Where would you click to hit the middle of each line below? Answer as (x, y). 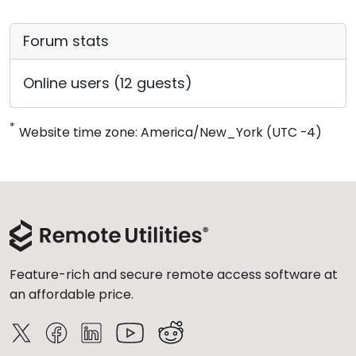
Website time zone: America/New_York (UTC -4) (170, 132)
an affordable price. (72, 294)
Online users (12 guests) (108, 83)
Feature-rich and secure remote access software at (174, 275)
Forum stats (66, 41)
